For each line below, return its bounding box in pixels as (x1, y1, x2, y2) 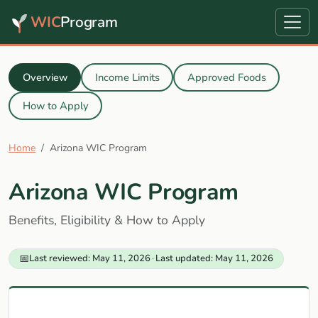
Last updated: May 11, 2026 (155, 251, 274, 265)
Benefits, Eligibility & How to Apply (9, 212, 205, 229)
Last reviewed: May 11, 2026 (28, 251, 150, 265)
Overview (22, 70, 67, 84)
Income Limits (94, 70, 160, 84)
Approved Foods (187, 70, 266, 84)
